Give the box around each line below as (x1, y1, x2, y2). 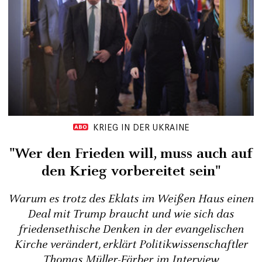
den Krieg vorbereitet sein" (42, 161, 220, 181)
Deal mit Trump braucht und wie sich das (28, 206, 234, 222)
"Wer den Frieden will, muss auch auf (9, 143, 253, 164)
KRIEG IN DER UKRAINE (93, 121, 189, 133)
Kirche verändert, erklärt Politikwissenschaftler (14, 236, 248, 253)
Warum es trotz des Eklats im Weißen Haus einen (8, 191, 254, 207)
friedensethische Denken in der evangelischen (18, 221, 244, 237)
